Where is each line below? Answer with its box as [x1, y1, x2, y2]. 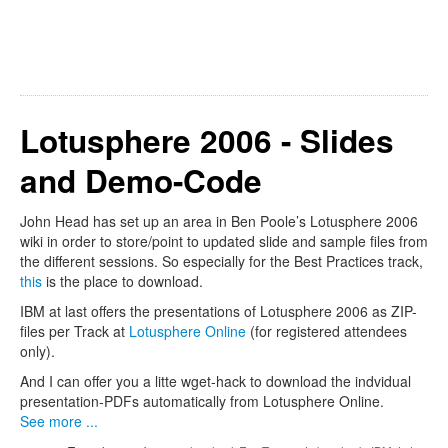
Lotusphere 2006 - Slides [20, 118, 394, 164]
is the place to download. [42, 271, 203, 292]
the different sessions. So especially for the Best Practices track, [20, 251, 423, 272]
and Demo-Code [20, 158, 262, 204]
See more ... [20, 411, 98, 432]
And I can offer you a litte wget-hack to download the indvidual [20, 371, 411, 392]
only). [20, 341, 55, 362]
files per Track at [20, 321, 129, 342]
